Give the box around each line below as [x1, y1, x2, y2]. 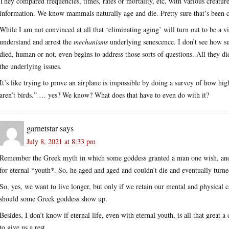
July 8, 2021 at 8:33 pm [27, 136, 96, 146]
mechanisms [74, 36, 108, 47]
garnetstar [27, 122, 58, 133]
